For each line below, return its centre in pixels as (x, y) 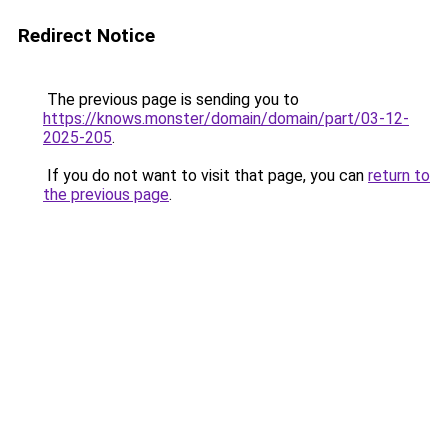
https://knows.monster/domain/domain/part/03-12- (226, 118)
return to (399, 175)
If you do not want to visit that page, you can (205, 175)
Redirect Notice (86, 35)
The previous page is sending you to (171, 99)
